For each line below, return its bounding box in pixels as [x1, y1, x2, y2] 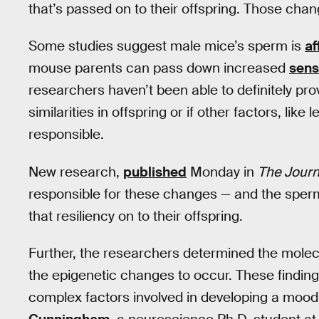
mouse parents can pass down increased [28, 59, 289, 78]
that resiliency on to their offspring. [28, 206, 243, 225]
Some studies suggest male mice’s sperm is [28, 37, 305, 56]
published [123, 162, 187, 181]
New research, [28, 162, 123, 181]
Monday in [187, 162, 258, 181]
